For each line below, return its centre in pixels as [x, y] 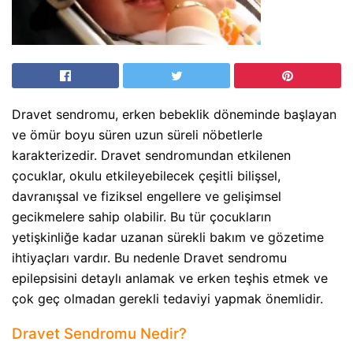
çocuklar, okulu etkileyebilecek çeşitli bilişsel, [146, 176]
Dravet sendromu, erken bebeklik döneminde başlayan [174, 115]
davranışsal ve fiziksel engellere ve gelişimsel [147, 197]
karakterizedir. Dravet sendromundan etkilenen [151, 156]
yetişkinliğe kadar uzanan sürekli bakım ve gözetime [168, 238]
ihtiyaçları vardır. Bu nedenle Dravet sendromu [149, 258]
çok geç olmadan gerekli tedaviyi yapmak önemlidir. [167, 299]
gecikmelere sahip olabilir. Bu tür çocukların [141, 217]
